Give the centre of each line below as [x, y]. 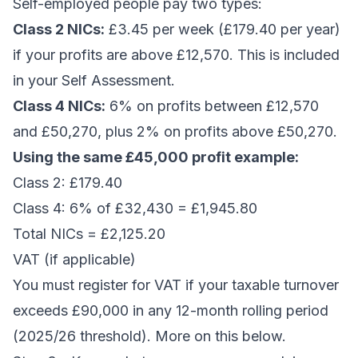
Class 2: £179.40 [68, 183]
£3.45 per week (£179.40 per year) [223, 29]
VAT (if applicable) [74, 259]
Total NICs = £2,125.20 [89, 234]
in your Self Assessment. [94, 80]
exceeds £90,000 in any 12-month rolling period [171, 310]
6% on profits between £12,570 [212, 106]
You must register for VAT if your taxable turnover [176, 285]
